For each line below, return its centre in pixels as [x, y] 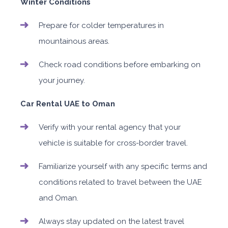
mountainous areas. [74, 41]
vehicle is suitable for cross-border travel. [113, 143]
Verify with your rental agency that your [110, 127]
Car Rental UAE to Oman [68, 104]
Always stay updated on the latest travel [111, 222]
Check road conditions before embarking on [120, 65]
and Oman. [59, 198]
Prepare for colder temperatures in [101, 26]
